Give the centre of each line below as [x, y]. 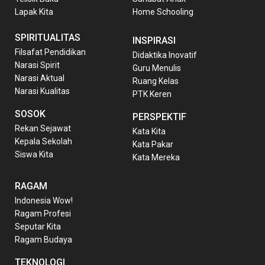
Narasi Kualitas [42, 91]
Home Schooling [163, 12]
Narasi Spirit [37, 65]
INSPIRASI [154, 40]
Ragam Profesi [43, 213]
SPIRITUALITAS [48, 37]
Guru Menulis [157, 68]
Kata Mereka [156, 157]
